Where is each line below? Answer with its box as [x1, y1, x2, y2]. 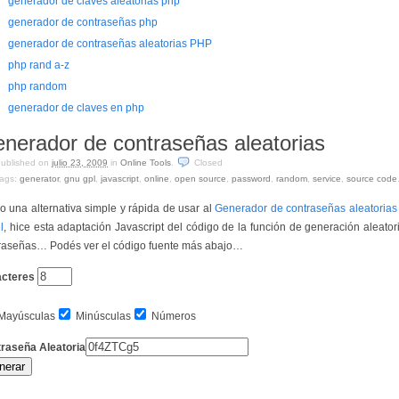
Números [149, 310, 196, 322]
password [232, 174, 271, 183]
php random [8, 80, 67, 93]
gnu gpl [64, 174, 95, 183]
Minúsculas [73, 310, 131, 322]
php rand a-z [8, 59, 69, 71]
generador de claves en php [8, 102, 144, 114]
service [313, 174, 341, 183]
